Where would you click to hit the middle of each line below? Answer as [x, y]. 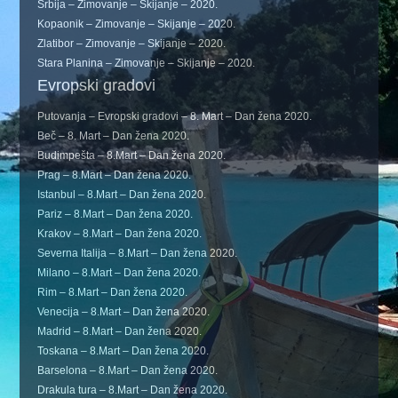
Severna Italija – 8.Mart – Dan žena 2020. [138, 253]
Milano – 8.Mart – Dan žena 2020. [119, 273]
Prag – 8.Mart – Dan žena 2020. [115, 175]
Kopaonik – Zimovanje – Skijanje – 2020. [137, 24]
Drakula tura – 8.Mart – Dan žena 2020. [133, 390]
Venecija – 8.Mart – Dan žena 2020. [124, 312]
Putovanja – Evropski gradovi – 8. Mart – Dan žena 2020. [175, 116]
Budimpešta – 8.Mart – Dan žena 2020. [132, 155]
